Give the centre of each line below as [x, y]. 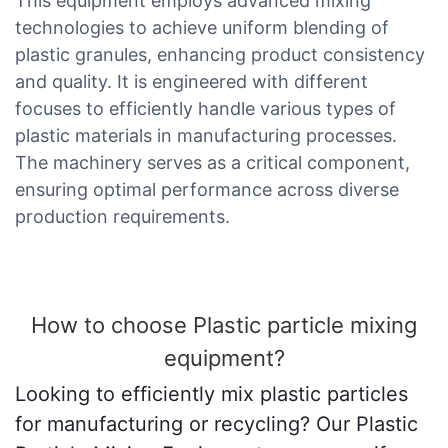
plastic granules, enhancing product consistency [220, 54]
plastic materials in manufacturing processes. [206, 135]
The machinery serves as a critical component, [212, 162]
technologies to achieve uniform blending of [202, 27]
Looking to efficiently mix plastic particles [211, 394]
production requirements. [122, 216]
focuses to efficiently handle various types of [205, 108]
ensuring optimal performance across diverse [207, 189]
